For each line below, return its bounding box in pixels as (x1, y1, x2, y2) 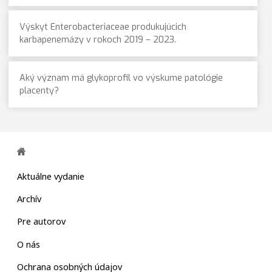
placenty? (19, 84, 59, 97)
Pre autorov (16, 216, 66, 228)
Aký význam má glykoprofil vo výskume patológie (19, 72, 223, 84)
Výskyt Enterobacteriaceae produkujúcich (19, 21, 186, 33)
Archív (16, 193, 41, 205)
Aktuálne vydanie (16, 170, 84, 182)
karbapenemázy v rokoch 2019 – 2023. (19, 34, 176, 46)
